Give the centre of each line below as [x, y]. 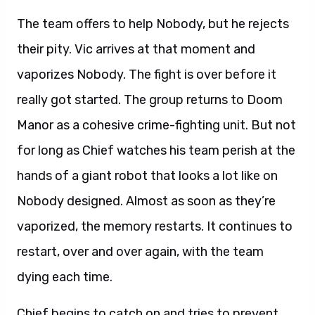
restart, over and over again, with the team [140, 252]
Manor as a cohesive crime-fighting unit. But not [156, 125]
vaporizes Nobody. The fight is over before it [147, 75]
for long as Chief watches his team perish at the [156, 150]
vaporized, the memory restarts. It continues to [155, 226]
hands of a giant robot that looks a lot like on [147, 176]
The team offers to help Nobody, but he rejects [153, 24]
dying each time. [65, 277]
